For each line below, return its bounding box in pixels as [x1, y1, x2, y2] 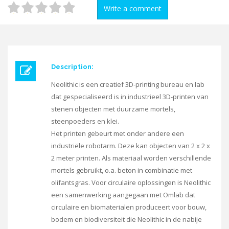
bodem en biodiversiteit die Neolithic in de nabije [51, 215, 202, 224]
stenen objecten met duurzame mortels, [51, 104, 175, 113]
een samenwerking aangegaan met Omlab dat [51, 190, 195, 199]
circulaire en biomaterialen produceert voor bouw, [51, 202, 207, 212]
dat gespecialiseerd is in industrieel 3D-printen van [51, 92, 209, 101]
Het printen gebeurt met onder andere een [51, 129, 184, 138]
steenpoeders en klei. [51, 117, 121, 126]
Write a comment [104, 4, 162, 13]
